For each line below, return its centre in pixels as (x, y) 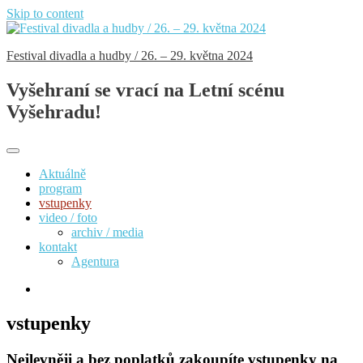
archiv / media (107, 232)
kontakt (58, 246)
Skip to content (45, 13)
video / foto (68, 217)
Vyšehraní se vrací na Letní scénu (145, 90)
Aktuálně (62, 173)
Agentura (95, 261)
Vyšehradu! (54, 111)
